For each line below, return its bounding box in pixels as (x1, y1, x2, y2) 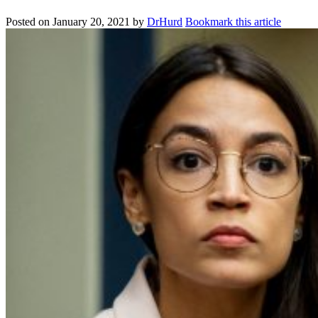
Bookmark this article (185, 16, 281, 28)
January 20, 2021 (53, 16, 130, 28)
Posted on (6, 16, 53, 28)
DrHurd (147, 16, 182, 28)
